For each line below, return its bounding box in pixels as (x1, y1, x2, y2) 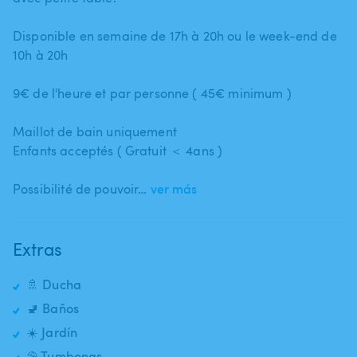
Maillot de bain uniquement (13, 122, 177, 140)
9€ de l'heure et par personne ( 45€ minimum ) (13, 84, 292, 102)
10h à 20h (13, 45, 69, 64)
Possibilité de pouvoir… (13, 179, 147, 198)
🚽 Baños (26, 299, 80, 317)
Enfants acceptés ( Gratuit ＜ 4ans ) (13, 141, 223, 159)
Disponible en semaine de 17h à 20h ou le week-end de (13, 26, 337, 45)
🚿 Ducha (26, 275, 82, 293)
